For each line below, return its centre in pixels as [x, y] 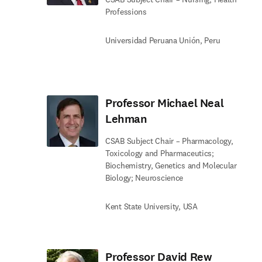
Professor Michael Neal [165, 103]
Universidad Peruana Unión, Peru [163, 40]
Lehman [126, 119]
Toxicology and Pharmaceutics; [160, 153]
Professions [126, 12]
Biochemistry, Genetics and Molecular [171, 166]
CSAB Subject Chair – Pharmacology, [169, 141]
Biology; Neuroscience [144, 178]
